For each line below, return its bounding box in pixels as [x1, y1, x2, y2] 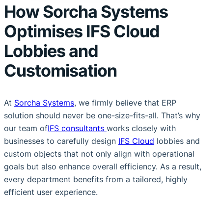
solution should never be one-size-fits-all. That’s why [4, 110, 200, 121]
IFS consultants [48, 123, 107, 134]
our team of [4, 123, 48, 134]
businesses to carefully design [4, 136, 118, 146]
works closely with [107, 123, 176, 134]
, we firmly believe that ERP [74, 98, 176, 108]
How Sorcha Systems [4, 1, 168, 22]
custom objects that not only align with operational [4, 149, 194, 159]
